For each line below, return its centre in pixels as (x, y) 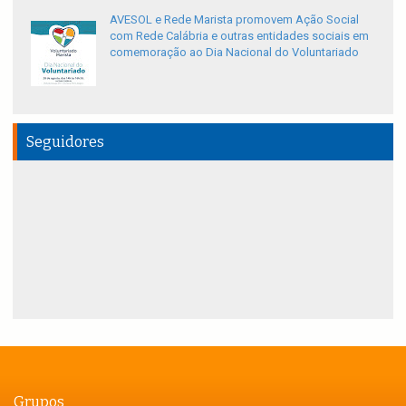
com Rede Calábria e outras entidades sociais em (239, 36)
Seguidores (65, 142)
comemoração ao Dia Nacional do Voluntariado (234, 53)
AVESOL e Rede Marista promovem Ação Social (234, 20)
